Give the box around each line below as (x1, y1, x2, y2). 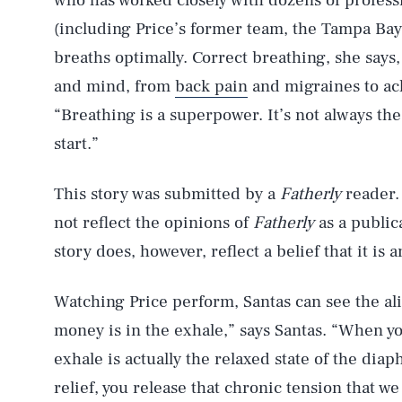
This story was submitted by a (54, 183, 280, 205)
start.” (54, 133, 99, 154)
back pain (175, 75, 248, 97)
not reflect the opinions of (54, 212, 253, 233)
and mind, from (54, 75, 175, 97)
